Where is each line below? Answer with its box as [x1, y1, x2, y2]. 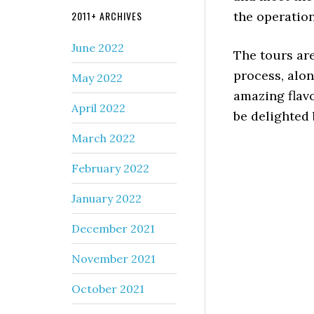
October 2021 [71, 281, 144, 296]
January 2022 [71, 191, 142, 205]
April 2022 [71, 100, 125, 115]
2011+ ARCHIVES [71, 8, 142, 23]
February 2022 [71, 161, 149, 175]
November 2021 [71, 251, 156, 266]
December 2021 [71, 221, 155, 235]
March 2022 [71, 130, 135, 145]
